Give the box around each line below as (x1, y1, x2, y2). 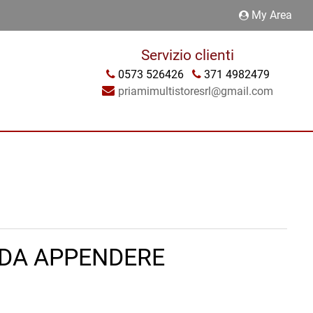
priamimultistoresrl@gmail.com (118, 85, 274, 98)
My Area (252, 8, 292, 22)
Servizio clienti (141, 47, 235, 64)
